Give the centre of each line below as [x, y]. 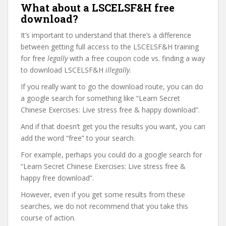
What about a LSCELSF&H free [98, 8]
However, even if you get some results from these [103, 194]
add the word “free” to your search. [78, 138]
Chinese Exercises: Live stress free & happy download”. [110, 110]
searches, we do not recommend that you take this [104, 206]
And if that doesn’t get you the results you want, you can [113, 126]
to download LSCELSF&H [63, 70]
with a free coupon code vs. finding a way [136, 58]
